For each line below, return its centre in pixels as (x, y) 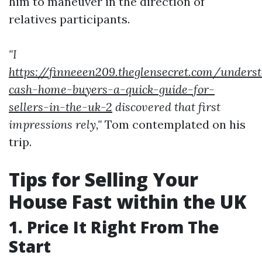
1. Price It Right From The (114, 227)
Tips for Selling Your (104, 180)
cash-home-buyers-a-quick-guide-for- (112, 89)
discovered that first (166, 107)
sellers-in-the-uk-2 (61, 107)
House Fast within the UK (128, 202)
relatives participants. (69, 19)
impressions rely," (55, 125)
